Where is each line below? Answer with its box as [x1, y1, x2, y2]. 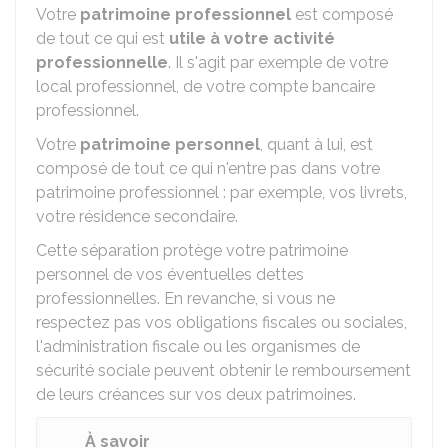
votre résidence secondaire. [36, 207, 238, 226]
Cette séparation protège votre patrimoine [36, 241, 348, 260]
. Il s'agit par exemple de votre [168, 53, 388, 72]
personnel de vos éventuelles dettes [36, 265, 304, 284]
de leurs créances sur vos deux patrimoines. [36, 385, 356, 404]
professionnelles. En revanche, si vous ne [36, 289, 335, 308]
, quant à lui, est [260, 135, 373, 154]
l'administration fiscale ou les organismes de [36, 337, 360, 356]
